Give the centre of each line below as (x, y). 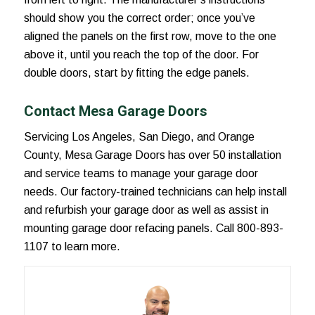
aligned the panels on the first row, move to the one (150, 36)
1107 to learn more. (72, 247)
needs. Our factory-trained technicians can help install (155, 192)
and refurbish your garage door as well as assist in (146, 210)
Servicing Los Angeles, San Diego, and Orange (139, 137)
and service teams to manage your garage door (141, 174)
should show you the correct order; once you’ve (139, 18)
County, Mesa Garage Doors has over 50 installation (152, 155)
